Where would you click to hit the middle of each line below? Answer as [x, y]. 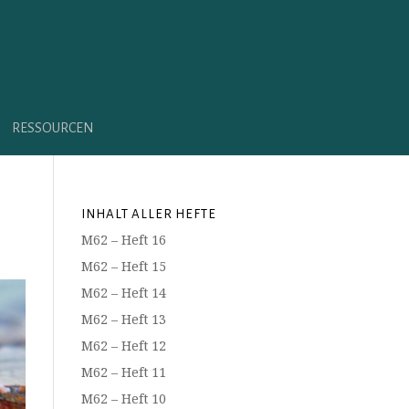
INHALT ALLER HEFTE [149, 214]
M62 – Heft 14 [124, 293]
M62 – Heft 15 [124, 266]
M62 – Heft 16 [124, 240]
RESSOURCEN [53, 128]
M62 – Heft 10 [124, 399]
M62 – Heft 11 [124, 372]
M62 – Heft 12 [124, 346]
